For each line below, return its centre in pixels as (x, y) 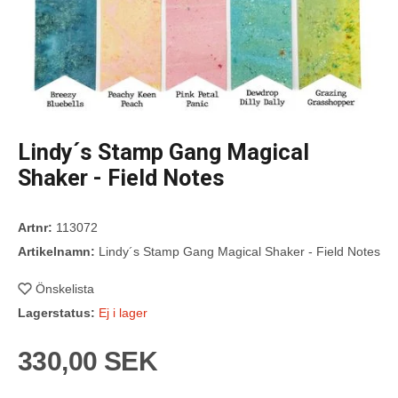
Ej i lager (123, 312)
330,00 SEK (88, 361)
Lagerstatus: (56, 312)
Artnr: (35, 227)
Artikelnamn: (56, 251)
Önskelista (65, 288)
